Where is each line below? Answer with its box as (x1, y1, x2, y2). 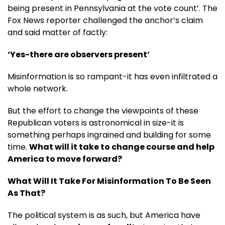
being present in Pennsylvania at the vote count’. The (8, 2, 217, 14)
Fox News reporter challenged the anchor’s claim (8, 14, 203, 26)
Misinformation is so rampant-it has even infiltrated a (8, 70, 217, 82)
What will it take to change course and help (29, 141, 214, 153)
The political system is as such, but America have (8, 209, 200, 221)
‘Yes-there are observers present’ (8, 48, 150, 60)
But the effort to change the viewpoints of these (8, 104, 198, 117)
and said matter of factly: (8, 26, 107, 38)
